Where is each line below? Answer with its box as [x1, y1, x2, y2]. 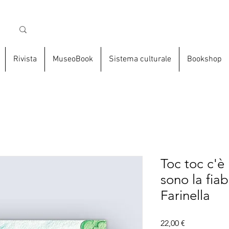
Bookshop [187, 54, 222, 65]
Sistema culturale [108, 54, 171, 65]
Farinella [161, 188, 210, 204]
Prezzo [185, 218, 209, 228]
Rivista [13, 54, 37, 65]
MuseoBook [52, 54, 93, 65]
